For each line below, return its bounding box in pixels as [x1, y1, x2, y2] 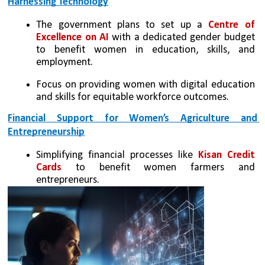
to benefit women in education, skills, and [36, 44, 255, 56]
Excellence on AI [36, 31, 112, 43]
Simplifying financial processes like [36, 149, 198, 161]
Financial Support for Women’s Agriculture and [8, 113, 257, 125]
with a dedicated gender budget [112, 31, 255, 43]
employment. [36, 56, 93, 68]
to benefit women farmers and [76, 161, 255, 173]
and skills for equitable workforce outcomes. [36, 91, 230, 103]
